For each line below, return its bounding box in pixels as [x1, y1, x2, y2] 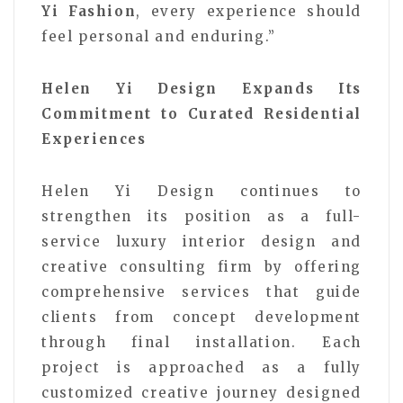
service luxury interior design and [41, 232, 362, 250]
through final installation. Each [41, 333, 362, 351]
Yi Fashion [41, 2, 137, 20]
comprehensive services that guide [41, 282, 362, 300]
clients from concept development [41, 308, 362, 326]
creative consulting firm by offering [41, 257, 362, 275]
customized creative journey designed [41, 383, 362, 401]
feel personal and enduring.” [41, 27, 276, 45]
